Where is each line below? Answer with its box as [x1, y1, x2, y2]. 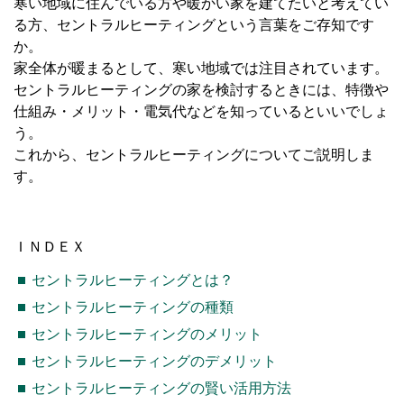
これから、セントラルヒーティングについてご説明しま [14, 147, 374, 163]
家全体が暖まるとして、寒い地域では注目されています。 [14, 60, 389, 77]
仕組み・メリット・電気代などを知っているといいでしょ [14, 104, 389, 120]
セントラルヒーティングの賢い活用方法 [32, 381, 291, 397]
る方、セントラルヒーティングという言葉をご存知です [14, 17, 374, 33]
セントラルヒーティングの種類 [32, 299, 234, 316]
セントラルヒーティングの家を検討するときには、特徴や [14, 82, 389, 98]
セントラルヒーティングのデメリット [32, 353, 277, 370]
